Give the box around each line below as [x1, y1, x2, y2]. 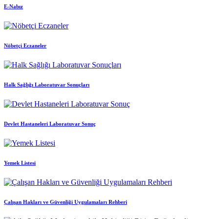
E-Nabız [4, 3, 23, 9]
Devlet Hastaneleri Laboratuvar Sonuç [4, 120, 96, 127]
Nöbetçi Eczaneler [4, 42, 46, 48]
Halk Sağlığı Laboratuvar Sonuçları [4, 81, 89, 88]
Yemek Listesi [4, 159, 36, 166]
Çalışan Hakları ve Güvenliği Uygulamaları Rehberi [4, 198, 127, 205]
